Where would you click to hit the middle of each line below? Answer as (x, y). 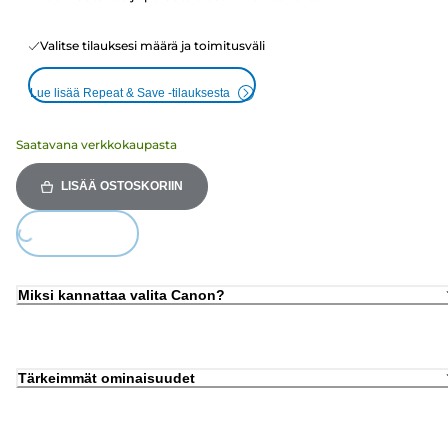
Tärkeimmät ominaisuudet (106, 378)
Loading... (49, 245)
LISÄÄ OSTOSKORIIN (122, 186)
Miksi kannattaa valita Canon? (121, 294)
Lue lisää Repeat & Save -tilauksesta (130, 93)
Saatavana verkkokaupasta (96, 145)
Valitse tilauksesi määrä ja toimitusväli (152, 46)
